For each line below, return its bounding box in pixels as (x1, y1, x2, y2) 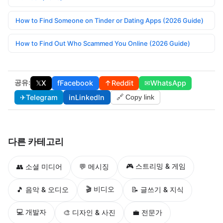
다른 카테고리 (8, 136, 64, 147)
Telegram (25, 93, 58, 102)
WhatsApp (150, 79, 187, 88)
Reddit (111, 79, 133, 88)
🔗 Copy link (116, 93, 154, 102)
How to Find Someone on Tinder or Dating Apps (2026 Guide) (15, 16, 204, 25)
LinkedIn (75, 93, 105, 102)
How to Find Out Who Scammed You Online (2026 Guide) (15, 39, 190, 48)
